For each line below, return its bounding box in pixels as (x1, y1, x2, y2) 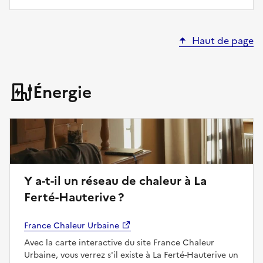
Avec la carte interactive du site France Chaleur (24, 236, 214, 249)
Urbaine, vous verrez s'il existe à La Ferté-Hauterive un (24, 248, 238, 261)
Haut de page (192, 33, 254, 48)
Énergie (33, 79, 92, 104)
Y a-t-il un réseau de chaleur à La (24, 171, 64, 190)
